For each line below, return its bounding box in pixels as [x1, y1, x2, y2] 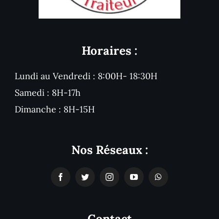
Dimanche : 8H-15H [14, 103, 95, 115]
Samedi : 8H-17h [14, 87, 81, 98]
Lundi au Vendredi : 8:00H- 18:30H [14, 70, 157, 82]
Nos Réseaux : [71, 142, 148, 157]
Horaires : [82, 43, 137, 58]
